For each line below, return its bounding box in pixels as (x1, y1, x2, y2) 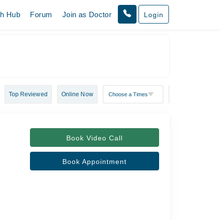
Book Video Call (66, 134, 123, 142)
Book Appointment (62, 158, 127, 165)
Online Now (61, 91, 93, 98)
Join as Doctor (62, 10, 112, 19)
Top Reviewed (8, 91, 48, 98)
